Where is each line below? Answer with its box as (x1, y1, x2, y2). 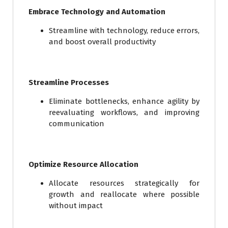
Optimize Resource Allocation (28, 160, 138, 169)
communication (49, 119, 104, 129)
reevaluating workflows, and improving (49, 108, 199, 118)
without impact (49, 201, 103, 211)
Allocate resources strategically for (49, 179, 199, 188)
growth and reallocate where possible (49, 190, 199, 199)
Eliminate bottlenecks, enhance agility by (49, 97, 199, 106)
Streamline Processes (28, 78, 109, 88)
